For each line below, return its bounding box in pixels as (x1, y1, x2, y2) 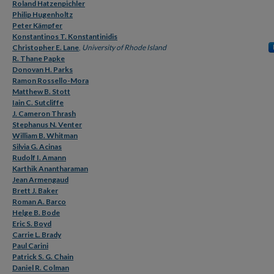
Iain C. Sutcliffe (12, 98, 64, 107)
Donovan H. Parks (12, 65, 73, 74)
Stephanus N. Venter (12, 120, 82, 129)
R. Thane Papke (12, 54, 65, 63)
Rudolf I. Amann (12, 153, 66, 162)
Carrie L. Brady (12, 230, 61, 239)
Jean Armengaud (12, 175, 68, 184)
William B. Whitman (12, 131, 78, 140)
